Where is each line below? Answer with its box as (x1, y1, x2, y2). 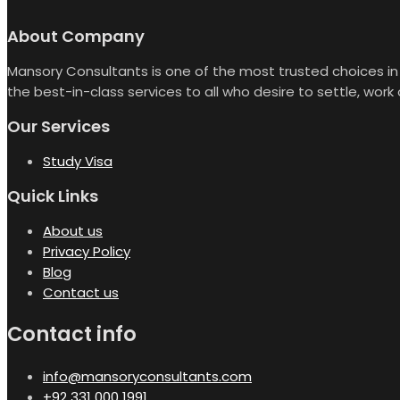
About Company (7, 24, 145, 47)
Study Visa (43, 151, 112, 171)
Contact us (43, 282, 119, 302)
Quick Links (7, 184, 98, 207)
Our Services (7, 114, 110, 137)
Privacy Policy (43, 241, 130, 261)
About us (43, 221, 103, 240)
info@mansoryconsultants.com (43, 367, 252, 387)
